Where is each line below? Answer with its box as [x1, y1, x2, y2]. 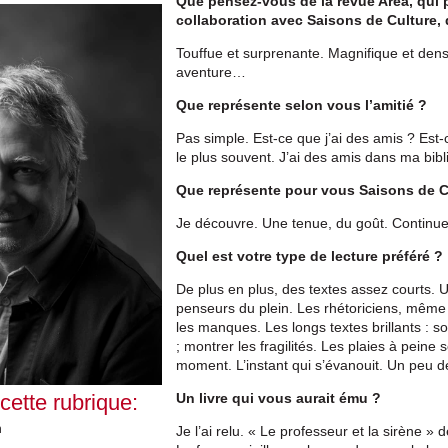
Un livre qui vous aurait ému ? [176, 389, 382, 406]
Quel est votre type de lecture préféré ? [176, 247, 444, 264]
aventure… [176, 63, 247, 80]
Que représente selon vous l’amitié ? [176, 96, 428, 113]
